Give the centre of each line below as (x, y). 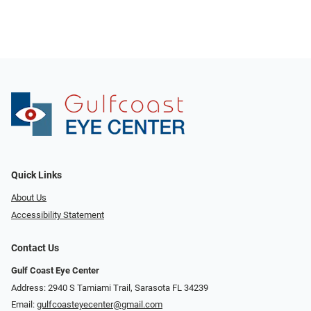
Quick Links (36, 176)
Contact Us (35, 248)
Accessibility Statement (58, 215)
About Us (29, 198)
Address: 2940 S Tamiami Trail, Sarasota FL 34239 (110, 287)
